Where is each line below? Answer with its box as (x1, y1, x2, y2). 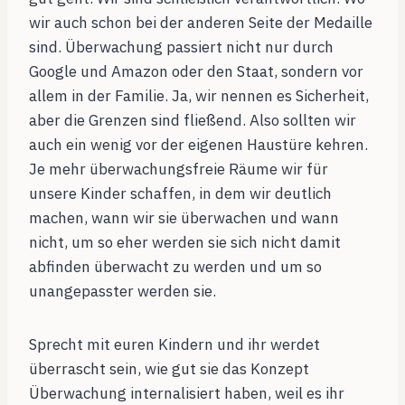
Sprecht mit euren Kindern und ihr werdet (29, 334, 320, 355)
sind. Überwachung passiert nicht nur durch (29, 37, 334, 58)
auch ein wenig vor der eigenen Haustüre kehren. (29, 135, 368, 155)
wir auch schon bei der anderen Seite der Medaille (29, 13, 372, 33)
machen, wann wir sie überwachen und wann (29, 208, 339, 229)
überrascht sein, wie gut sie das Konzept (29, 359, 309, 380)
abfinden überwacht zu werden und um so (29, 257, 322, 278)
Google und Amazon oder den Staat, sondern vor (29, 61, 363, 82)
